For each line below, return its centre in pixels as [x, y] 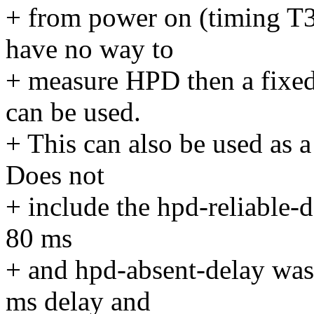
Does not [55, 175]
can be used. [73, 112]
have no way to [90, 49]
